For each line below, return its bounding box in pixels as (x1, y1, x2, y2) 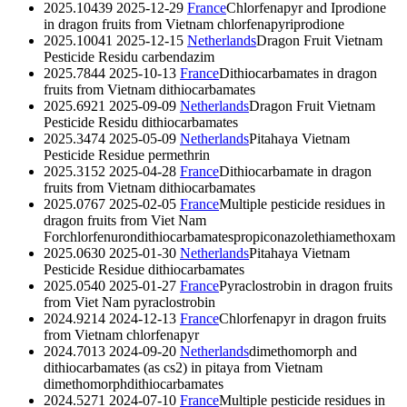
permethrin (148, 146, 210, 163)
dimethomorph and (249, 342, 357, 359)
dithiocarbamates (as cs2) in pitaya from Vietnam (44, 359, 323, 375)
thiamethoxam (314, 228, 395, 244)
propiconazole (233, 228, 314, 244)
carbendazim (142, 48, 214, 65)
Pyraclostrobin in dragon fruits (219, 277, 392, 293)
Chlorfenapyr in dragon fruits (219, 310, 386, 326)
